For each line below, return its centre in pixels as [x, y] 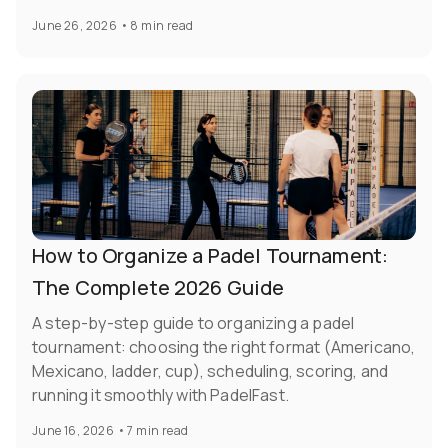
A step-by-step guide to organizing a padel [193, 323]
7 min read [158, 431]
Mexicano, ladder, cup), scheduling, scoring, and [210, 371]
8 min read [162, 26]
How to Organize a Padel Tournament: [210, 256]
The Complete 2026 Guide [158, 288]
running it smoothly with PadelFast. [160, 395]
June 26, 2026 [75, 26]
